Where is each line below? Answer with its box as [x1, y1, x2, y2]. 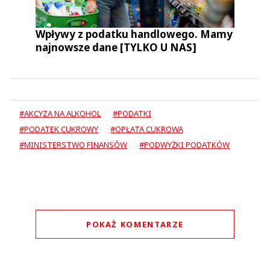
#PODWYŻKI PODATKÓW [139, 139, 230, 151]
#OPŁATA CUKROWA [110, 124, 183, 135]
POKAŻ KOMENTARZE [86, 219, 184, 230]
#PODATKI [113, 108, 151, 119]
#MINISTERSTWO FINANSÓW [19, 139, 127, 151]
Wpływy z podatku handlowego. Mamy [36, 27, 233, 42]
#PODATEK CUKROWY [19, 124, 98, 135]
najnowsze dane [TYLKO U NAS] [36, 40, 197, 55]
